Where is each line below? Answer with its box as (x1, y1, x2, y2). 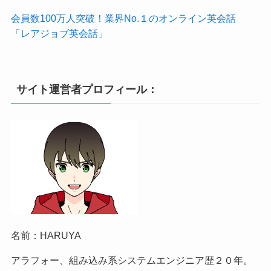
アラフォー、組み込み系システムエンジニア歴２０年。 (10, 254, 253, 266)
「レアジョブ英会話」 (10, 27, 108, 39)
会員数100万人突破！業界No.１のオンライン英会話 (10, 12, 246, 24)
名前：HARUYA (10, 229, 81, 241)
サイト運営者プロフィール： (16, 83, 158, 96)
